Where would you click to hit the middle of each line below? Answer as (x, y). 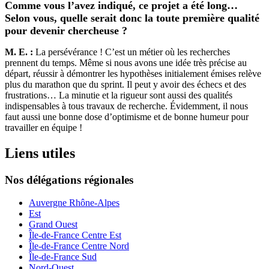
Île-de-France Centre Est (75, 235)
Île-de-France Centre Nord (79, 246)
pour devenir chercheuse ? (66, 30)
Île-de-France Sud (63, 257)
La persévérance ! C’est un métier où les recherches (133, 52)
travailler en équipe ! (44, 127)
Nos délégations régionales (69, 180)
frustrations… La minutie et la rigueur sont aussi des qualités (119, 95)
